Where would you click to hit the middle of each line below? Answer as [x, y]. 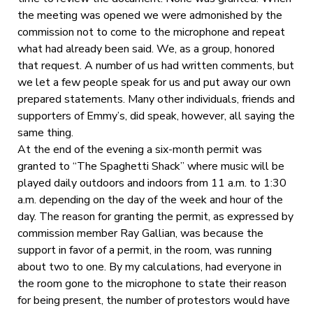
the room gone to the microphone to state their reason [152, 283]
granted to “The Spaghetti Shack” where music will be [151, 166]
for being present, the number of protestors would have [153, 300]
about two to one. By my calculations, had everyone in [149, 267]
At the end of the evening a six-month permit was [139, 149]
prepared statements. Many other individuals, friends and [156, 99]
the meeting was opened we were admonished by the [150, 15]
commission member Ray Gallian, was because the [140, 233]
